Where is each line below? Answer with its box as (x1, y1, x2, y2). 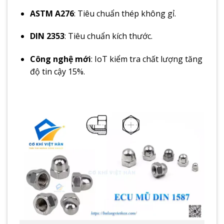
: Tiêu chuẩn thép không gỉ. (73, 7, 176, 19)
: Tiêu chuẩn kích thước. (64, 30, 152, 42)
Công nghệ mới (29, 53, 91, 65)
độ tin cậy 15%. (29, 66, 85, 77)
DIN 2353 (29, 30, 64, 42)
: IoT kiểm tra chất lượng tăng (90, 53, 202, 65)
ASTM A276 (29, 7, 74, 19)
